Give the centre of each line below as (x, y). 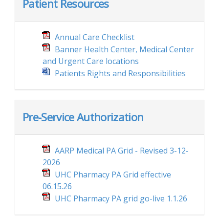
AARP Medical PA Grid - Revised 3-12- (122, 151)
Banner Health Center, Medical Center (124, 49)
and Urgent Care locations (91, 61)
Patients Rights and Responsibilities (120, 73)
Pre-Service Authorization (83, 117)
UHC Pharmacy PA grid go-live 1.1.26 (121, 198)
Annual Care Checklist (95, 37)
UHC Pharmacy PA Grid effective (113, 175)
